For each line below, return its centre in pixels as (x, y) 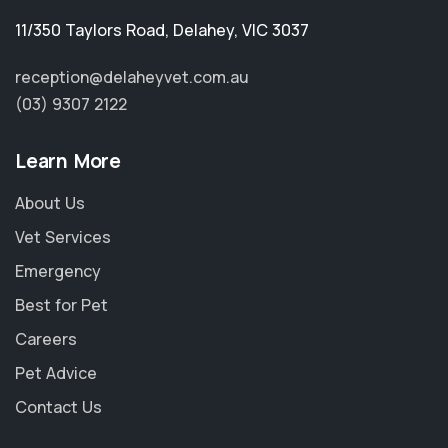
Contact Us (58, 407)
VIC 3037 (275, 30)
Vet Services (63, 237)
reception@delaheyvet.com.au (132, 77)
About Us (50, 203)
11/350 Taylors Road (90, 30)
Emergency (58, 271)
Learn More (68, 161)
